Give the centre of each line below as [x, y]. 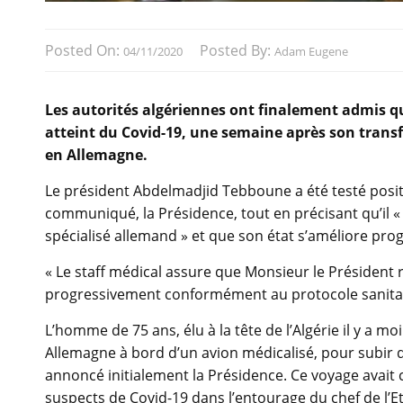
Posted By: [237, 51]
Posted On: [84, 51]
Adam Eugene [311, 52]
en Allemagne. [96, 155]
